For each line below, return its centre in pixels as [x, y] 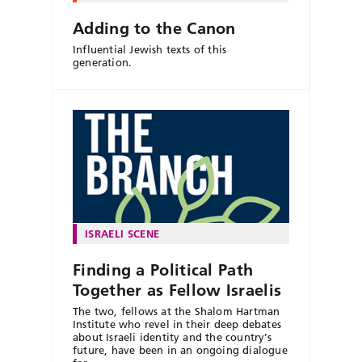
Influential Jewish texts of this [150, 49]
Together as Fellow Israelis [177, 290]
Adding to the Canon [154, 28]
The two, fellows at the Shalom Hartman [177, 311]
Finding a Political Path [163, 270]
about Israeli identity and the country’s [172, 337]
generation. [103, 62]
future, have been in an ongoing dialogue [180, 350]
